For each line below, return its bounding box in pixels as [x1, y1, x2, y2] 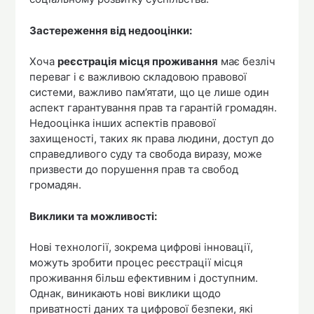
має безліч [218, 55, 276, 69]
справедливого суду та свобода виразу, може [29, 147, 263, 161]
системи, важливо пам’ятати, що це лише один [29, 86, 270, 100]
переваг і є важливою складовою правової [29, 70, 247, 84]
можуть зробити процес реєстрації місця [29, 256, 243, 270]
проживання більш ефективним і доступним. [29, 271, 259, 285]
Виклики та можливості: [29, 209, 158, 223]
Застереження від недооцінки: [29, 23, 193, 37]
